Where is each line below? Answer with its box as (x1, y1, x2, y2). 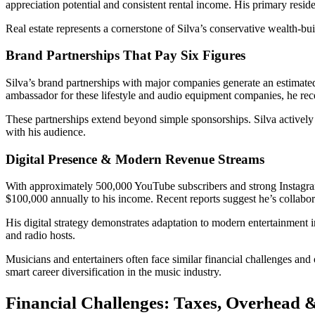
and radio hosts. (6, 229, 75, 242)
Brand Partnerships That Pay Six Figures (6, 48, 245, 63)
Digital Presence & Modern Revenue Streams (6, 151, 264, 167)
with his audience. (6, 126, 86, 139)
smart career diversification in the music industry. (6, 266, 221, 278)
